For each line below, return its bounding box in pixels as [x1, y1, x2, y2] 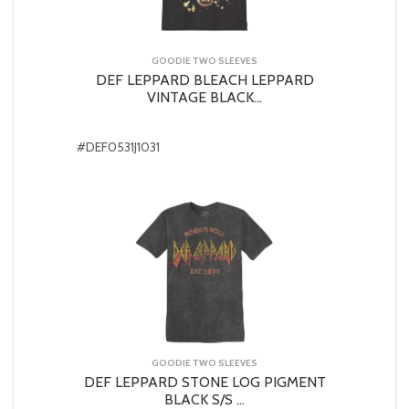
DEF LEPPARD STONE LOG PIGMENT [83, 372, 326, 391]
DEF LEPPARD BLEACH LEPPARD [95, 70, 314, 89]
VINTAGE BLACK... [147, 88, 262, 106]
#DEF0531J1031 [77, 138, 160, 155]
